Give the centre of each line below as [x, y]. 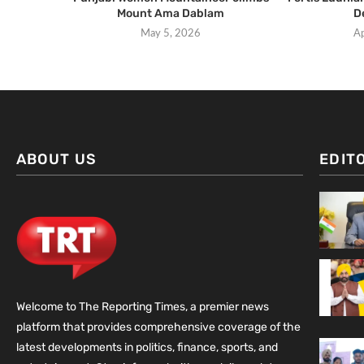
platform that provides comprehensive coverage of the [158, 327]
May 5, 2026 [171, 34]
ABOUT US [56, 160]
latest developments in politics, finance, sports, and [147, 348]
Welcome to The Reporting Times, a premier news [143, 307]
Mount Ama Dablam [171, 14]
